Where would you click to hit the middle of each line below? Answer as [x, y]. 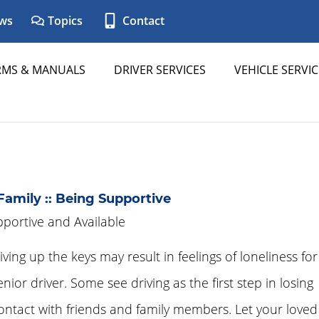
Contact [142, 21]
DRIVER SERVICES [160, 70]
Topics [64, 21]
